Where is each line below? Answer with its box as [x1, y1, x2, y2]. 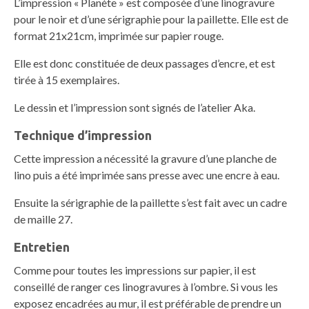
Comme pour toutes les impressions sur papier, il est [14, 263, 256, 277]
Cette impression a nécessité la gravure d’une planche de [14, 152, 277, 166]
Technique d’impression [14, 128, 152, 143]
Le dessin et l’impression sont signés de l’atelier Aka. [14, 101, 255, 114]
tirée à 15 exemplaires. [14, 73, 119, 87]
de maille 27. [14, 212, 72, 226]
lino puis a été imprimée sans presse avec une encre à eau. [14, 168, 279, 182]
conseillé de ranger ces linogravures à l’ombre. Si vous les [14, 280, 278, 294]
